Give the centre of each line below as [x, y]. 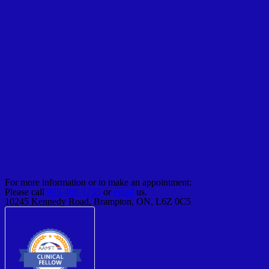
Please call [26, 192]
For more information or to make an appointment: [98, 182]
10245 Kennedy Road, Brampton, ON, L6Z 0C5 [98, 201]
